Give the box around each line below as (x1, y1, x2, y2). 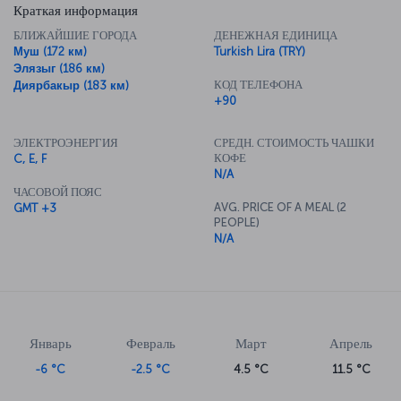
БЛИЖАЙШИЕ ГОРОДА (13, 28, 137, 42)
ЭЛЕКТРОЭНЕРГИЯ (13, 135, 118, 149)
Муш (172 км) (13, 44, 87, 58)
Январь (29, 335, 72, 352)
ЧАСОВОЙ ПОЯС (13, 184, 102, 199)
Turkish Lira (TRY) (214, 44, 305, 58)
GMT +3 (13, 200, 56, 215)
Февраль (125, 335, 175, 352)
